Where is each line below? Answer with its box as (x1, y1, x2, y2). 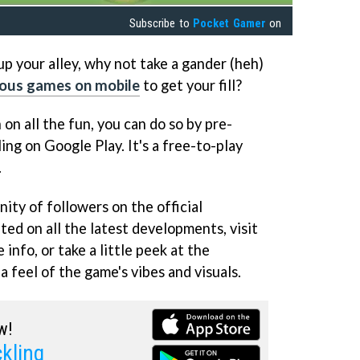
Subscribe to (129, 15, 194, 31)
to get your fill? (140, 76, 242, 94)
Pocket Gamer (193, 15, 266, 31)
